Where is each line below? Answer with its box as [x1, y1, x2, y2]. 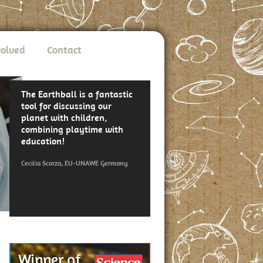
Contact [47, 43, 82, 56]
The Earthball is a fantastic [21, 88, 133, 100]
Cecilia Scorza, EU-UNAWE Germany [21, 159, 127, 167]
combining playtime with [21, 123, 123, 135]
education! [21, 135, 65, 147]
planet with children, [21, 112, 107, 123]
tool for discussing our [21, 100, 112, 112]
